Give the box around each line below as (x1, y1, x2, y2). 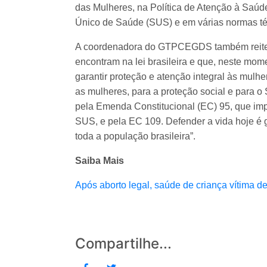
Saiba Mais (75, 155, 124, 166)
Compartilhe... (75, 234, 172, 252)
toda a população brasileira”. (75, 131, 195, 141)
